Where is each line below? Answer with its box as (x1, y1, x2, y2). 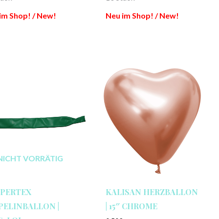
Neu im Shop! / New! (105, 10, 179, 20)
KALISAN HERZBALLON (105, 186, 198, 197)
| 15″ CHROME (105, 200, 157, 211)
